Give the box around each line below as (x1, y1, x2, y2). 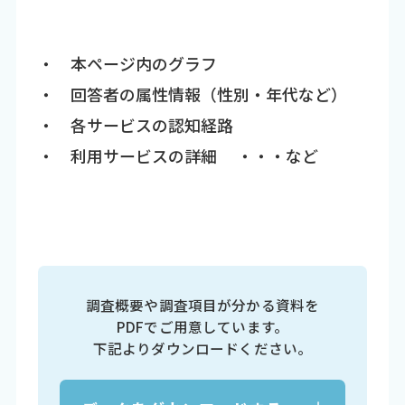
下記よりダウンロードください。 (92, 338, 313, 359)
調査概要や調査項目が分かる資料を (85, 295, 320, 316)
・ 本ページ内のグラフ (37, 51, 217, 75)
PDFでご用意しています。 (116, 316, 289, 337)
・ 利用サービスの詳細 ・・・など (37, 143, 318, 167)
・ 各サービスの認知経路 (37, 112, 233, 137)
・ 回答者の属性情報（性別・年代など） (37, 81, 347, 106)
